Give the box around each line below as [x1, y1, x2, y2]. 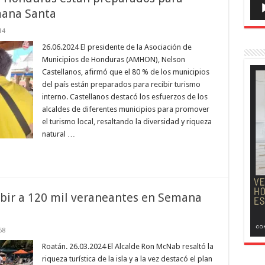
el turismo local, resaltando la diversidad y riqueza [41, 117, 212, 126]
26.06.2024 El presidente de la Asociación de [41, 43, 192, 51]
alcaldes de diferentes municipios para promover [41, 105, 209, 114]
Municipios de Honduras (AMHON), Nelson [41, 55, 185, 64]
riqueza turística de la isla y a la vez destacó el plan [41, 254, 212, 263]
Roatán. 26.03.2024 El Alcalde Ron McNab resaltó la [41, 242, 214, 251]
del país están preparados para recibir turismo [41, 80, 201, 89]
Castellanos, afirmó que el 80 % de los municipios [41, 67, 209, 76]
